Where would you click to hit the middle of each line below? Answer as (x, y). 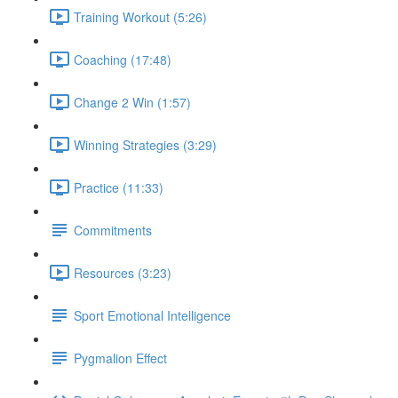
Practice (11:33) (119, 187)
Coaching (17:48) (123, 59)
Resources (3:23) (123, 272)
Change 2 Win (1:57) (132, 102)
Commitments (113, 230)
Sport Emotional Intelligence (152, 315)
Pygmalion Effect (120, 358)
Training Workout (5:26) (140, 16)
